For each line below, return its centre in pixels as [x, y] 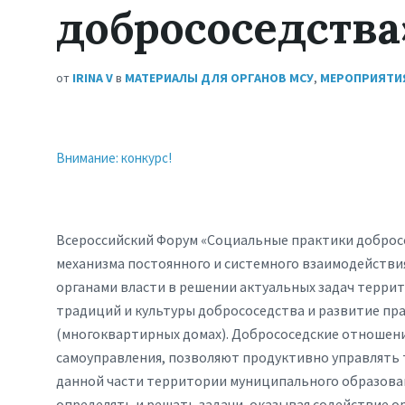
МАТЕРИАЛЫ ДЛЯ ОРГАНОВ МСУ [219, 78]
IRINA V [93, 78]
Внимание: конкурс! [114, 158]
